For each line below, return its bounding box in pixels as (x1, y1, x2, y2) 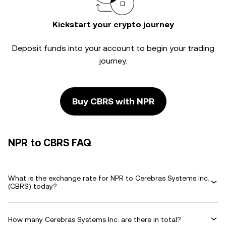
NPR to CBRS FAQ (8, 137, 91, 149)
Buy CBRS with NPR (72, 96, 154, 106)
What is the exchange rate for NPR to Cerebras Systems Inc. (8, 174, 209, 182)
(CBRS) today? (8, 182, 57, 190)
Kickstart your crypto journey (52, 20, 174, 29)
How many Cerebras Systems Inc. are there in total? (8, 215, 181, 223)
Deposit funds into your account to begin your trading (12, 43, 214, 53)
